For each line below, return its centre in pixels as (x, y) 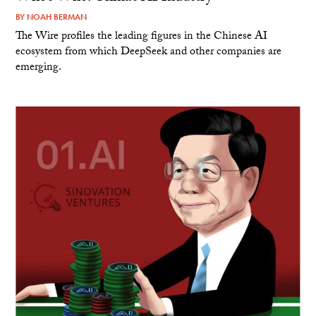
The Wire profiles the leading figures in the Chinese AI (142, 37)
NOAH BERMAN (57, 17)
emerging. (39, 68)
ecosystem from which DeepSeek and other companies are (149, 52)
